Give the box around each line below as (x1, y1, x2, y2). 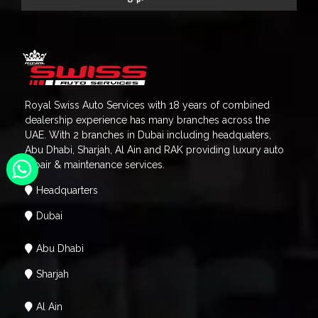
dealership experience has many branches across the (25, 114, 270, 126)
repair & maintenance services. (25, 159, 165, 170)
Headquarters (36, 185, 98, 196)
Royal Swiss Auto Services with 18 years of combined (25, 99, 270, 111)
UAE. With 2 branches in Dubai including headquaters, (25, 129, 271, 141)
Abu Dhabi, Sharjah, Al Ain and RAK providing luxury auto (25, 144, 284, 155)
